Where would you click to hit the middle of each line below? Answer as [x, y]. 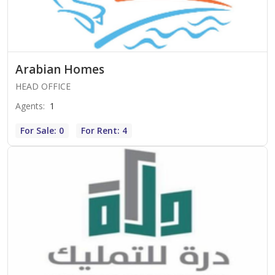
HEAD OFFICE [43, 87]
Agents [29, 106]
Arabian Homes [60, 70]
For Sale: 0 [42, 131]
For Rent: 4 [104, 131]
